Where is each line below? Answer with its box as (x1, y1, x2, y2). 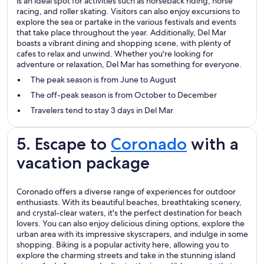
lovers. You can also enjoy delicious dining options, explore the (16, 218, 245, 229)
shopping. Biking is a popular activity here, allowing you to (16, 239, 229, 250)
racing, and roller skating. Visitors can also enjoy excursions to (16, 6, 240, 17)
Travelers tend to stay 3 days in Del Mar (31, 105, 173, 116)
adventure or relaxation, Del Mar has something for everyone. (16, 59, 242, 70)
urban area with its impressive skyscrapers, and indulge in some (16, 229, 248, 240)
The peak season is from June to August (31, 74, 176, 85)
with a (187, 134, 239, 154)
